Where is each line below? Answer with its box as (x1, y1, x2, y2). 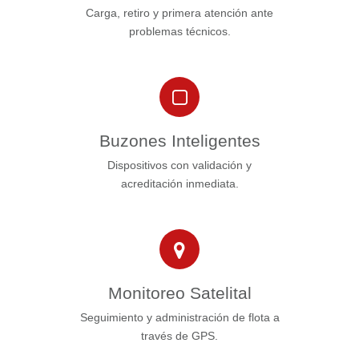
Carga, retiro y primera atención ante (86, 6, 273, 20)
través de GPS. (141, 329, 218, 343)
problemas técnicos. (128, 25, 231, 38)
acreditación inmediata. (120, 177, 239, 191)
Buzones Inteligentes (99, 131, 260, 151)
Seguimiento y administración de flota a (79, 311, 280, 325)
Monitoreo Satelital (107, 284, 252, 303)
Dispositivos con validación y (107, 159, 252, 172)
